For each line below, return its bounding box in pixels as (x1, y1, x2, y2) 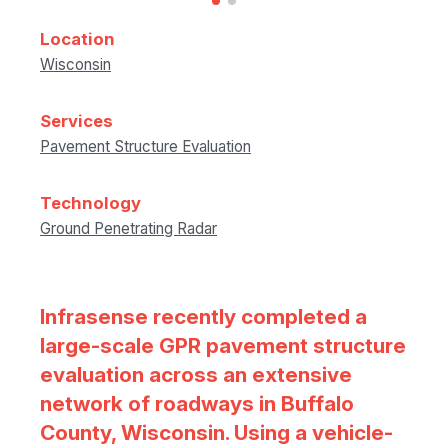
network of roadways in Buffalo (40, 391, 354, 416)
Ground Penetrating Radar (40, 219, 217, 238)
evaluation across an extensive (40, 362, 352, 387)
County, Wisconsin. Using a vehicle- (40, 420, 393, 445)
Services (40, 111, 113, 131)
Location (40, 29, 115, 49)
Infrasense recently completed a (40, 304, 367, 329)
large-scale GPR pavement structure (40, 333, 406, 358)
